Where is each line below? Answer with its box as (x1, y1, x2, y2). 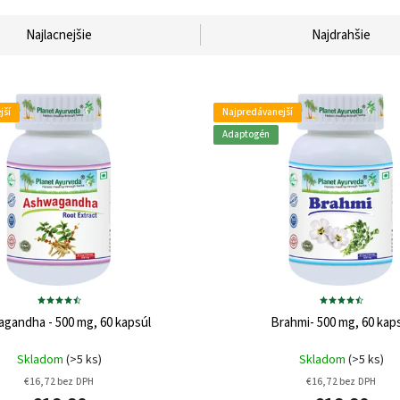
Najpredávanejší (222, 104, 293, 119)
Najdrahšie (312, 25, 371, 45)
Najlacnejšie (26, 25, 92, 45)
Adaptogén (222, 127, 270, 141)
